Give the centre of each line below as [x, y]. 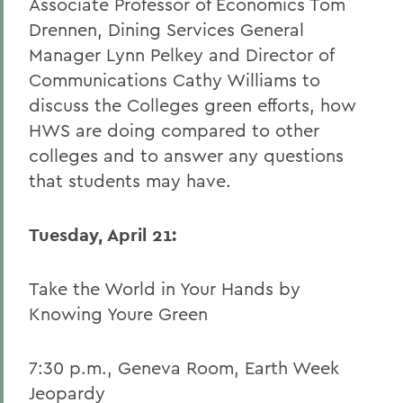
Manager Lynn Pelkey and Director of [181, 54]
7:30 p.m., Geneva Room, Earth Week [184, 367]
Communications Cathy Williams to [175, 80]
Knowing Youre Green [118, 313]
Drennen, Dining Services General [166, 29]
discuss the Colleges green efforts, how [193, 105]
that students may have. [130, 180]
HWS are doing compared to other [174, 130]
